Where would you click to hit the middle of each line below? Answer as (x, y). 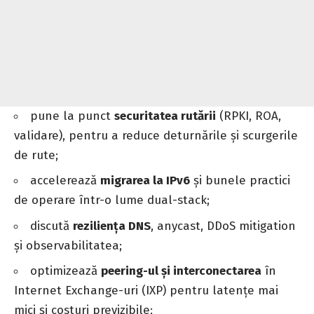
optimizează (66, 271)
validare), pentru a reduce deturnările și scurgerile (156, 135)
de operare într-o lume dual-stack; (112, 200)
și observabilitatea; (68, 245)
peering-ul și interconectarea (181, 271)
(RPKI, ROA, (248, 116)
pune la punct (72, 116)
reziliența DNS (112, 226)
